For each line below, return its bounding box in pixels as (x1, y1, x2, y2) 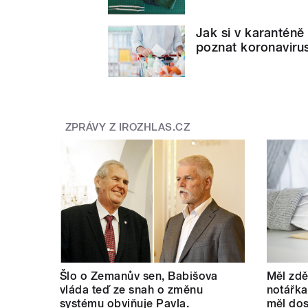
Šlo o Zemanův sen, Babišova (60, 269, 218, 283)
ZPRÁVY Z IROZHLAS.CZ (65, 121, 190, 134)
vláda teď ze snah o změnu (60, 283, 203, 296)
